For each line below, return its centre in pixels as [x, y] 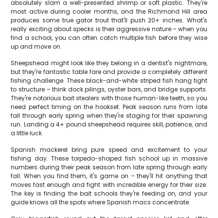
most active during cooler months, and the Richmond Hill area [109, 11]
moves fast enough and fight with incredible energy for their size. [109, 185]
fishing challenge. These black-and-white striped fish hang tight [109, 81]
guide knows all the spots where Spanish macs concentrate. [101, 202]
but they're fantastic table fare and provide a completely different [109, 72]
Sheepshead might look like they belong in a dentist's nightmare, [109, 63]
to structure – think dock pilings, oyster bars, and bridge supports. [109, 89]
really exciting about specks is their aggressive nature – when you [109, 29]
